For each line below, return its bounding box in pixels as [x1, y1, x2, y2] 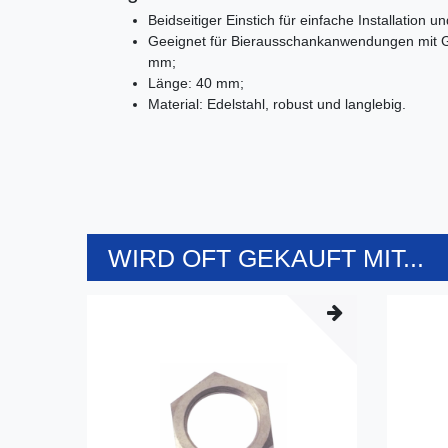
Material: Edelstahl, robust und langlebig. [148, 95, 406, 112]
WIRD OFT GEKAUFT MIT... [108, 244, 424, 272]
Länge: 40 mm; [148, 74, 244, 91]
